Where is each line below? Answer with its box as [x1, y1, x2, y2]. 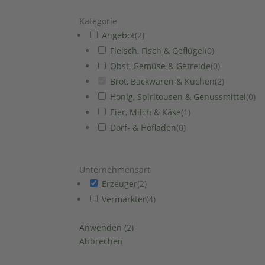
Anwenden [79, 222, 125, 234]
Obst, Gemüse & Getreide [110, 60, 211, 72]
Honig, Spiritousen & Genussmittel [110, 91, 247, 103]
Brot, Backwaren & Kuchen [110, 76, 215, 88]
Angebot [102, 30, 135, 41]
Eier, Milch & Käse [110, 106, 182, 118]
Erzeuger [102, 178, 138, 190]
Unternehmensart [79, 164, 151, 176]
